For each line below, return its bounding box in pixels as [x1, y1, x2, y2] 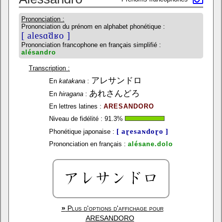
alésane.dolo [128, 140, 173, 148]
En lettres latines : [49, 103, 102, 110]
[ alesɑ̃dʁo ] [21, 30, 70, 41]
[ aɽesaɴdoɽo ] [116, 127, 168, 135]
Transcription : [29, 64, 70, 72]
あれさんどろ [89, 89, 140, 98]
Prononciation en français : [49, 140, 126, 148]
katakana [59, 77, 85, 85]
